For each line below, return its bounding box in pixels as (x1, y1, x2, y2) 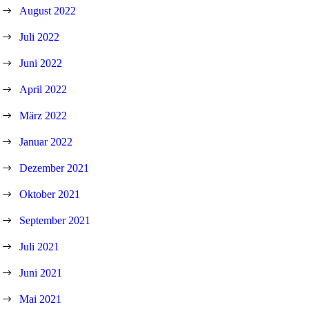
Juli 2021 (19, 240, 60, 252)
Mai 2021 (19, 292, 62, 305)
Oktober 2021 (19, 188, 81, 200)
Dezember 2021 (19, 161, 90, 174)
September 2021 (19, 214, 91, 226)
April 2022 (19, 83, 68, 95)
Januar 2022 (19, 135, 73, 148)
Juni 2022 (19, 57, 63, 69)
